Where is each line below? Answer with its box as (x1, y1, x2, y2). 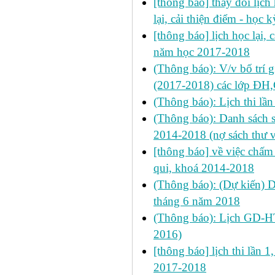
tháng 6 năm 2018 (153, 195, 240, 207)
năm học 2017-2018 (153, 45, 250, 58)
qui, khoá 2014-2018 (153, 161, 254, 174)
